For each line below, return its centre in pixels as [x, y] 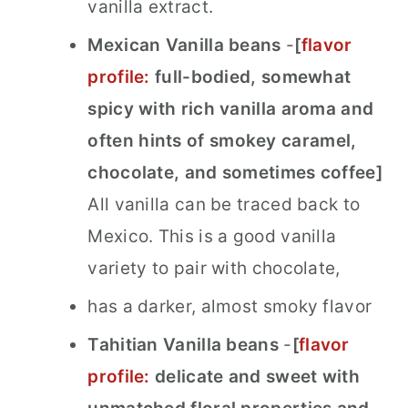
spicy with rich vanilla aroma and [231, 109]
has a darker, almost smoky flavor [230, 307]
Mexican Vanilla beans [184, 46]
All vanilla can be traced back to [224, 205]
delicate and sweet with [255, 377]
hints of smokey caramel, [248, 141]
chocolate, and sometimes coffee [232, 173]
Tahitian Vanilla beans [183, 345]
